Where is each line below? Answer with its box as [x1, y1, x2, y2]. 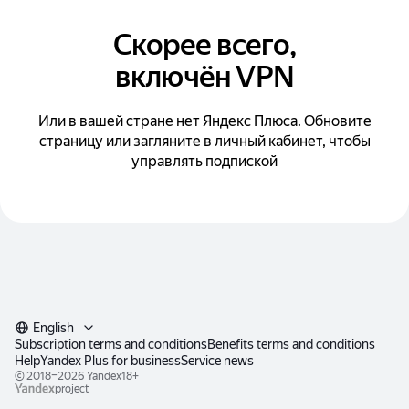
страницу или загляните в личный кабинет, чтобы [38, 131, 371, 150]
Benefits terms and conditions [207, 337, 375, 351]
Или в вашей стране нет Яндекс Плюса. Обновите [37, 111, 372, 130]
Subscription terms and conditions [15, 337, 207, 351]
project [54, 383, 89, 395]
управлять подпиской [131, 152, 278, 170]
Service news [181, 353, 254, 368]
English [33, 320, 74, 335]
